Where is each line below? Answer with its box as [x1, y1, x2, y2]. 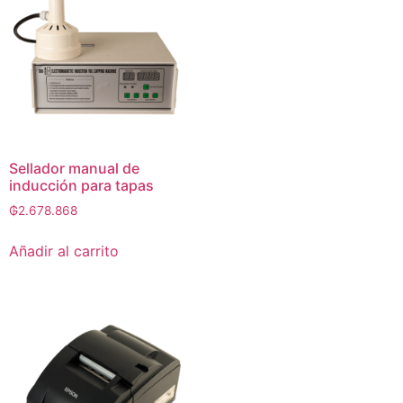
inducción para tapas [9, 176, 154, 195]
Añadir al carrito [9, 242, 119, 261]
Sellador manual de [9, 159, 139, 178]
